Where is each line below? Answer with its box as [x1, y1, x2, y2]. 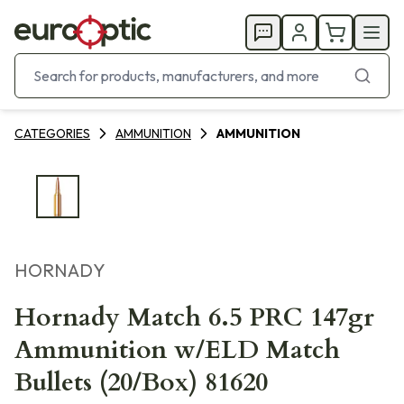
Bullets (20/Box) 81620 [14, 365, 268, 399]
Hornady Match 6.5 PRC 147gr [14, 300, 374, 335]
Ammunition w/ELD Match [14, 333, 340, 367]
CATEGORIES [14, 125, 90, 142]
